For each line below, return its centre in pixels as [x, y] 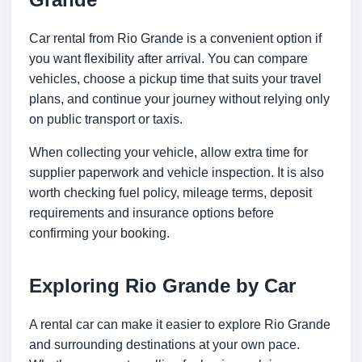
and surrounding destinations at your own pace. [164, 345]
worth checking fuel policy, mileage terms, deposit [170, 193]
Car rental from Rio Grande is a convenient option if [175, 39]
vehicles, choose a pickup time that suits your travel [175, 79]
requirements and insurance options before [152, 213]
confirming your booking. [99, 234]
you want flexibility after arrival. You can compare [168, 59]
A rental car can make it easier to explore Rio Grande [180, 325]
